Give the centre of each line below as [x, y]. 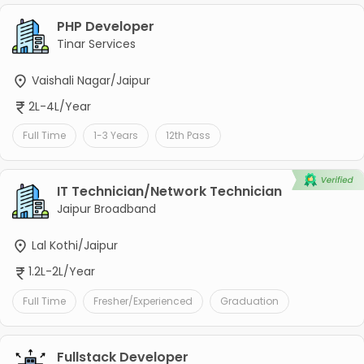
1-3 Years [115, 136]
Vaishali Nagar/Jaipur [89, 81]
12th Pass [188, 136]
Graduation [249, 301]
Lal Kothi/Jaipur [73, 246]
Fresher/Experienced [143, 301]
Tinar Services [96, 44]
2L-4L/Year [59, 107]
